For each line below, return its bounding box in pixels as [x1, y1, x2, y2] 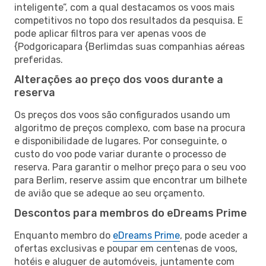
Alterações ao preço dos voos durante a [14, 72, 223, 86]
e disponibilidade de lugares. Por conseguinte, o [14, 135, 227, 147]
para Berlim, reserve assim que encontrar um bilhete [14, 174, 247, 186]
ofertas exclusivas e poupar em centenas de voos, [14, 242, 237, 254]
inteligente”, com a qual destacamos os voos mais [14, 1, 235, 13]
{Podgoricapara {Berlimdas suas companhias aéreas [14, 40, 245, 52]
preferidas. [14, 53, 63, 65]
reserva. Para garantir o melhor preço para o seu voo [14, 161, 246, 173]
